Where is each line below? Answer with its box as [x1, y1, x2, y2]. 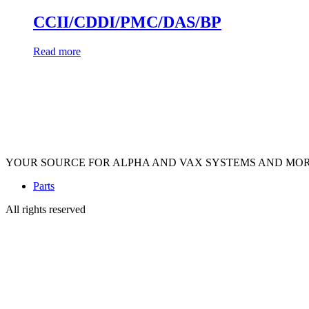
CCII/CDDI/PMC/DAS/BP [33, 12, 221, 31]
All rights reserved [6, 203, 86, 215]
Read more [33, 45, 81, 57]
